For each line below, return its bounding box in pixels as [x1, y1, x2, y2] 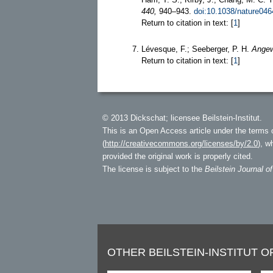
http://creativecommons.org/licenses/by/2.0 [105, 138, 258, 148]
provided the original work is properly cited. [102, 151, 253, 161]
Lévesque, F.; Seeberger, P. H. [141, 44, 252, 54]
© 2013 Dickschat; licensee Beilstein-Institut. [102, 113, 262, 122]
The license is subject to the [102, 164, 205, 174]
